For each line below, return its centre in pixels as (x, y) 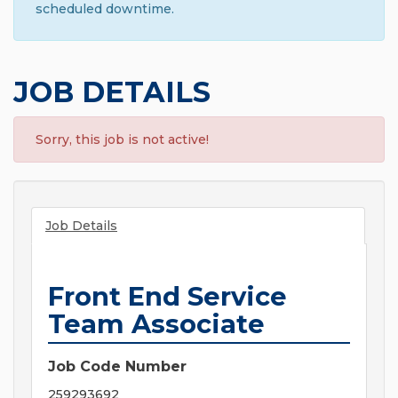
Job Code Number (117, 367)
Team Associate (156, 324)
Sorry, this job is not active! (122, 140)
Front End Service (167, 297)
